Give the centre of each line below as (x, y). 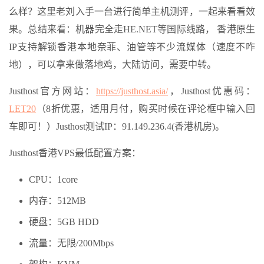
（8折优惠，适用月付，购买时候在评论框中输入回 (146, 108)
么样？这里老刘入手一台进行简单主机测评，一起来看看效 (132, 11)
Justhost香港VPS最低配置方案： (75, 153)
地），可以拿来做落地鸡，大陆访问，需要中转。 (113, 64)
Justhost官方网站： (52, 91)
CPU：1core (53, 179)
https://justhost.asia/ (132, 91)
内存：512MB (57, 200)
